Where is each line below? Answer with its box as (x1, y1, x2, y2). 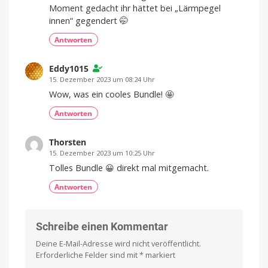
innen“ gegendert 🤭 (49, 14, 128, 26)
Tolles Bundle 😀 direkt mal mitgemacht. (49, 162, 209, 173)
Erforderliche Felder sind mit (36, 249, 139, 261)
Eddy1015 (49, 62, 89, 74)
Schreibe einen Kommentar (36, 220, 168, 233)
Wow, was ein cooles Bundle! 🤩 (49, 88, 173, 100)
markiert (144, 249, 175, 261)
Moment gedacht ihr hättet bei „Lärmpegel (49, 2, 221, 14)
